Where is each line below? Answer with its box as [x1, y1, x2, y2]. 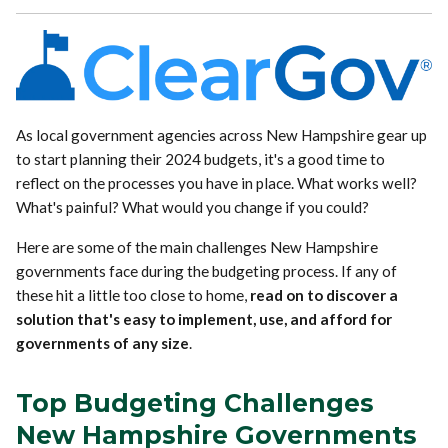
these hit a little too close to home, [16, 285, 251, 304]
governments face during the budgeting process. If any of [16, 261, 398, 280]
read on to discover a [250, 285, 399, 304]
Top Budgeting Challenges [16, 387, 375, 418]
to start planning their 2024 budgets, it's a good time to [16, 149, 386, 168]
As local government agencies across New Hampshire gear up [16, 125, 428, 144]
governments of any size [16, 333, 190, 352]
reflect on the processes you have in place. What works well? [16, 173, 418, 192]
